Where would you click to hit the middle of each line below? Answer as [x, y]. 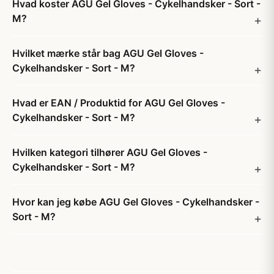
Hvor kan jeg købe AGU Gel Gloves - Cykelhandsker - [136, 202]
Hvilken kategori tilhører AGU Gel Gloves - [110, 152]
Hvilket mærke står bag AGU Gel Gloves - [108, 53]
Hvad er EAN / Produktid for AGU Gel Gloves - [119, 103]
